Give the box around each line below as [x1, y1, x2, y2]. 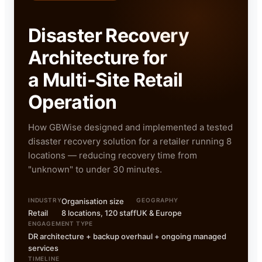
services [28, 243, 58, 253]
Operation [28, 91, 117, 114]
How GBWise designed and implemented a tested [28, 122, 233, 133]
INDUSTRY [28, 196, 62, 204]
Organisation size [61, 196, 125, 206]
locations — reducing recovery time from [28, 150, 197, 161]
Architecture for [28, 46, 167, 70]
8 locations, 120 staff [61, 208, 137, 218]
